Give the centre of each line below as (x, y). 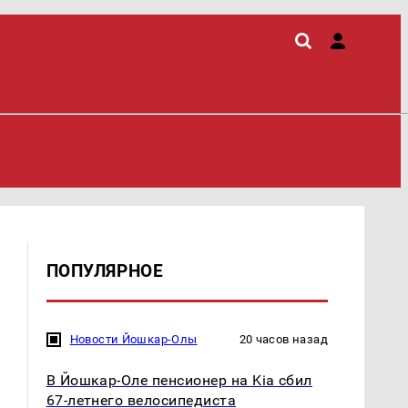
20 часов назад (283, 339)
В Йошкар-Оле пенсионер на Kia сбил (179, 381)
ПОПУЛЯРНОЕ (105, 271)
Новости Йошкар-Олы (133, 339)
